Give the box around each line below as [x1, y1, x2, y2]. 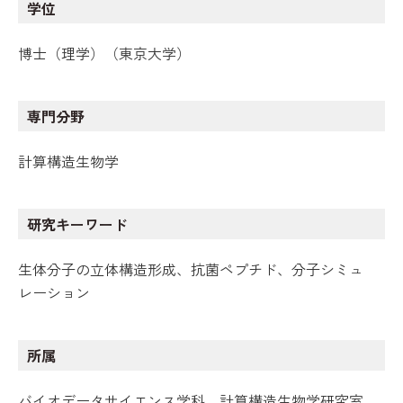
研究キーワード [27, 213, 128, 235]
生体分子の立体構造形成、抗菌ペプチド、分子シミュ [18, 258, 363, 280]
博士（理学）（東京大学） [18, 42, 191, 64]
